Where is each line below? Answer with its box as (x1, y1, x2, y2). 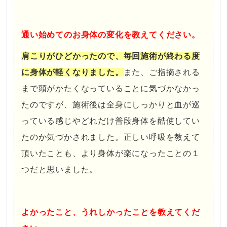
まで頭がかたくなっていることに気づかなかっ (21, 84, 200, 93)
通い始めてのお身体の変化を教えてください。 (21, 30, 200, 40)
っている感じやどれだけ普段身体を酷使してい (21, 117, 200, 126)
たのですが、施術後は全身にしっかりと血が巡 (21, 100, 200, 109)
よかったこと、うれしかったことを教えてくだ (21, 208, 200, 217)
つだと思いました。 (21, 165, 98, 174)
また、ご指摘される (123, 68, 200, 77)
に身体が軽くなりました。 (21, 68, 124, 77)
